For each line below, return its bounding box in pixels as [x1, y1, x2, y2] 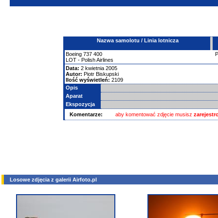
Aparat [66, 93, 83, 99]
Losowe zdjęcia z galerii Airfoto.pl [10, 177, 97, 182]
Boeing [66, 51, 82, 57]
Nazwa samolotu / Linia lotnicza [96, 37, 179, 43]
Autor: [66, 71, 82, 77]
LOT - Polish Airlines [66, 57, 113, 63]
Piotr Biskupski [84, 71, 119, 77]
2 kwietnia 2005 [79, 65, 117, 71]
